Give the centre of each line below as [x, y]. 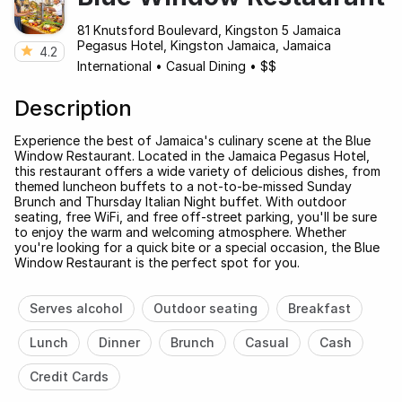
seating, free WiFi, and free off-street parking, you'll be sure [196, 216]
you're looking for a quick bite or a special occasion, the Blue [197, 247]
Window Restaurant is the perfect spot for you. [157, 262]
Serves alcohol [76, 308]
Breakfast [319, 308]
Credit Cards [69, 376]
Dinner [119, 342]
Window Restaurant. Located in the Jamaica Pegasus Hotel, [192, 155]
